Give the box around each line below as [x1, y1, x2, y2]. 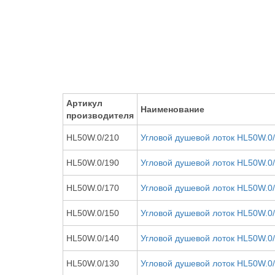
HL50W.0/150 [66, 208, 119, 218]
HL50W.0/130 [66, 258, 119, 268]
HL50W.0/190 [66, 158, 119, 168]
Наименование [141, 104, 204, 114]
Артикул [66, 98, 103, 108]
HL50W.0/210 [66, 133, 119, 142]
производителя [66, 110, 134, 120]
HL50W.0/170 [66, 183, 119, 193]
